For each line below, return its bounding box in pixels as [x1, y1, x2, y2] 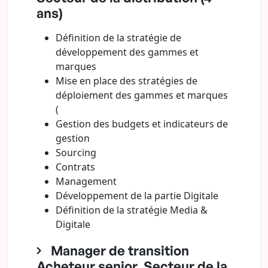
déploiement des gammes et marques [56, 89, 228, 102]
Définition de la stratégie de [56, 31, 181, 44]
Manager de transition [51, 242, 189, 258]
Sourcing [56, 146, 96, 159]
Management [56, 175, 117, 188]
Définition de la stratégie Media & [56, 203, 208, 217]
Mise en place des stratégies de [56, 74, 197, 87]
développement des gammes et [56, 45, 199, 59]
